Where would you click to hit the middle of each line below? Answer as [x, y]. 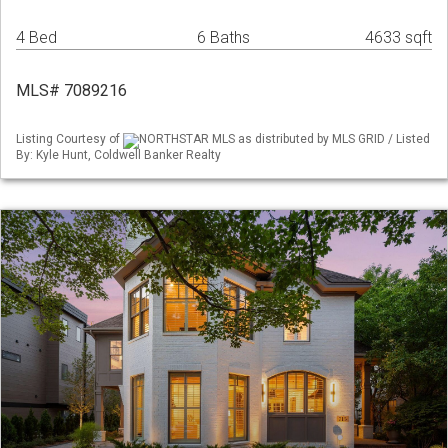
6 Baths [223, 38]
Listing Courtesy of [69, 139]
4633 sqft [398, 38]
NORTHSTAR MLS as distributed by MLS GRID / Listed [284, 139]
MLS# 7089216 [71, 91]
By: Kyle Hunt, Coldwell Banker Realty [118, 154]
